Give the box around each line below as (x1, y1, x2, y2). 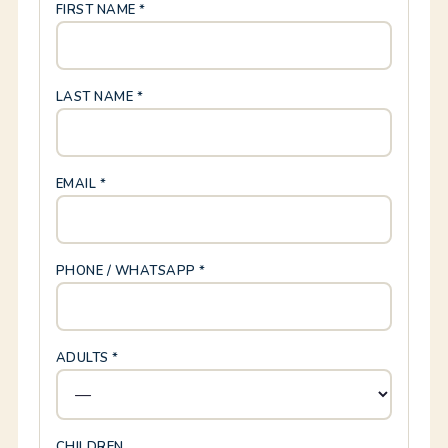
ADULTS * (55, 349, 119, 367)
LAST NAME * (55, 88, 144, 106)
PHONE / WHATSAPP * (55, 262, 206, 280)
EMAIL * (55, 175, 107, 193)
